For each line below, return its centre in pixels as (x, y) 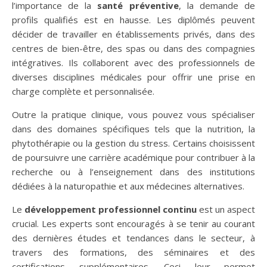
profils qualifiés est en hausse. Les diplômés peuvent (133, 19)
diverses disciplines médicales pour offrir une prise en (133, 77)
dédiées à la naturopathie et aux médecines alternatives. (128, 186)
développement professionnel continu (111, 209)
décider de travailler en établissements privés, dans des (133, 34)
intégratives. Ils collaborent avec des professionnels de (133, 62)
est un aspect (226, 209)
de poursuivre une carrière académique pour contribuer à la (133, 157)
